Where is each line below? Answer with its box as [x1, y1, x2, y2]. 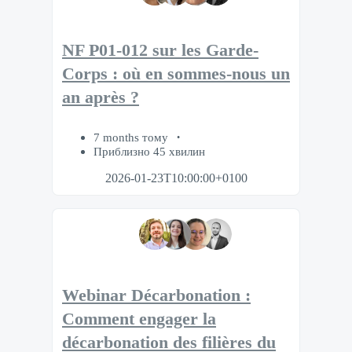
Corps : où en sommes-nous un [62, 64, 290, 84]
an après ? [62, 88, 139, 108]
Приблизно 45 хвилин [93, 145, 205, 159]
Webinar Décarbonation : [62, 285, 251, 305]
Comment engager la [62, 309, 216, 328]
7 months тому [93, 130, 171, 145]
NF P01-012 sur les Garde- [62, 41, 258, 60]
